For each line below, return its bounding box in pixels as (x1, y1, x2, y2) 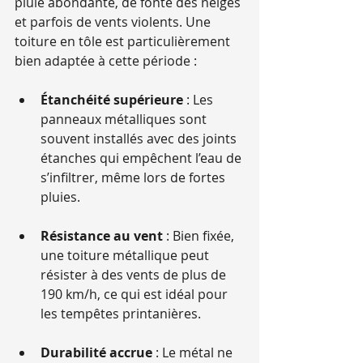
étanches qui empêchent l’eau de (41, 149, 245, 168)
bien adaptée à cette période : (15, 52, 197, 70)
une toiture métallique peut (41, 246, 212, 265)
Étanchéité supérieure (41, 91, 183, 109)
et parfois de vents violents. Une (15, 13, 214, 32)
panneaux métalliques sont (41, 110, 210, 129)
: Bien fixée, (163, 227, 237, 246)
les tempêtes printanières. (41, 305, 201, 323)
